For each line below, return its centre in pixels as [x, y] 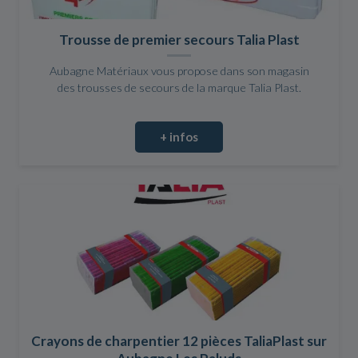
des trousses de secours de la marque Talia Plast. [179, 87]
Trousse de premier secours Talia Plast [179, 39]
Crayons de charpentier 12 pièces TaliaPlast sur [179, 341]
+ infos [179, 137]
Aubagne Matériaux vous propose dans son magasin [179, 70]
